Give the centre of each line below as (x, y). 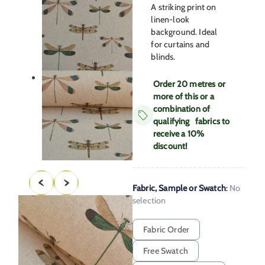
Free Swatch (166, 251)
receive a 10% (179, 133)
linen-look (170, 19)
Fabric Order (167, 229)
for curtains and (180, 44)
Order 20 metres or (189, 84)
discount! (171, 146)
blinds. (163, 56)
